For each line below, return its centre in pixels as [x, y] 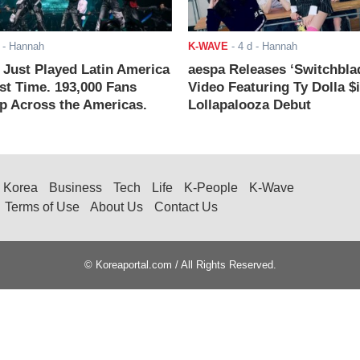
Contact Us [186, 207]
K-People [211, 188]
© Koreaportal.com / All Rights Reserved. [180, 265]
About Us [117, 207]
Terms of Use [42, 207]
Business [76, 188]
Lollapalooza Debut [249, 105]
